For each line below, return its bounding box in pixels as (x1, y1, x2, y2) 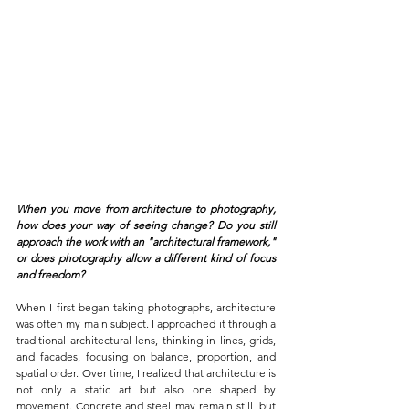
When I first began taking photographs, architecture (16, 300, 276, 315)
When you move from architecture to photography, (16, 202, 276, 216)
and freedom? (16, 267, 85, 282)
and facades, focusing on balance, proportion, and (16, 350, 276, 364)
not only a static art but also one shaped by (16, 383, 276, 397)
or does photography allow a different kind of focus (16, 251, 276, 266)
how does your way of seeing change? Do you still (16, 218, 276, 233)
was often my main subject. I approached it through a (16, 317, 276, 331)
